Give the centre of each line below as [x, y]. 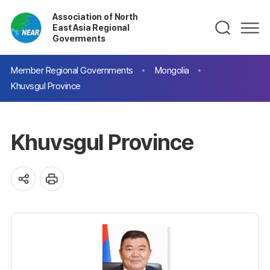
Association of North [95, 16]
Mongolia [172, 71]
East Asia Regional [91, 27]
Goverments [79, 38]
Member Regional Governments [72, 71]
